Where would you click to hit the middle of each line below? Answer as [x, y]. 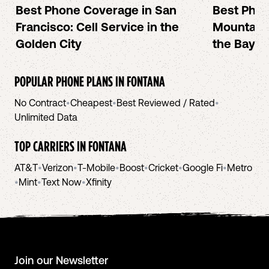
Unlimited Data [46, 117]
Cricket [163, 168]
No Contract [40, 103]
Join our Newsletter [61, 261]
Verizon [58, 168]
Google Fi [203, 168]
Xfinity [99, 182]
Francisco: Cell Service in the [97, 27]
